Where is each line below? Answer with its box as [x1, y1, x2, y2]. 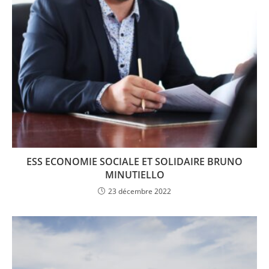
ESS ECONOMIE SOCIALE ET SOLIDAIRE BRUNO [26, 154, 243, 168]
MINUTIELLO [104, 168, 165, 181]
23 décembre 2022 [108, 186, 171, 196]
